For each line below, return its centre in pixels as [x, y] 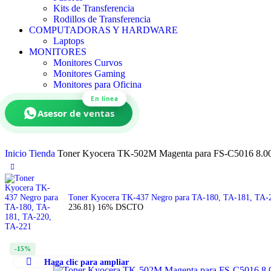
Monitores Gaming [89, 73]
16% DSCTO [120, 207]
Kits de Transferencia [94, 8]
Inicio [17, 153]
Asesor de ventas [76, 113]
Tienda [43, 153]
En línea [104, 97]
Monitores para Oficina [97, 84]
